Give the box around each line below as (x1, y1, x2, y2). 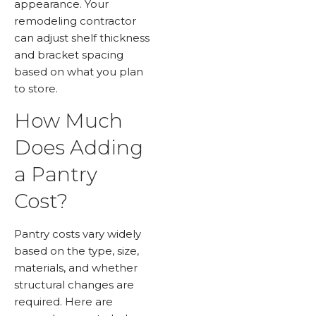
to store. (14, 81, 58, 95)
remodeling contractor (14, 13, 136, 28)
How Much (14, 109, 123, 133)
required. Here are (14, 295, 113, 309)
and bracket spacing (14, 47, 123, 61)
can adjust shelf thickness (14, 30, 150, 44)
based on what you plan (14, 64, 143, 78)
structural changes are (14, 278, 134, 292)
